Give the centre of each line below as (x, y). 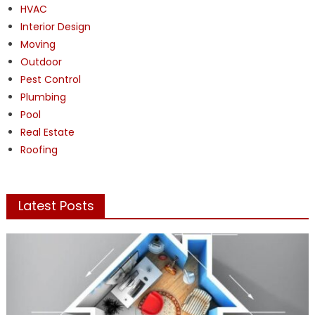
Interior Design (55, 26)
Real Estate (47, 132)
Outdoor (41, 62)
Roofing (39, 149)
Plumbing (43, 97)
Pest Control (50, 79)
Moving (38, 44)
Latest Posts (56, 205)
